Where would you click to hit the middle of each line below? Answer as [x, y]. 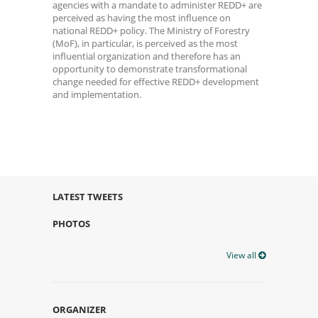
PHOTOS [71, 223]
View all [242, 255]
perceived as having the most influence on [142, 17]
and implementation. [97, 94]
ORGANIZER [79, 309]
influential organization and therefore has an [147, 56]
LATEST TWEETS [88, 196]
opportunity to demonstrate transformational [150, 68]
